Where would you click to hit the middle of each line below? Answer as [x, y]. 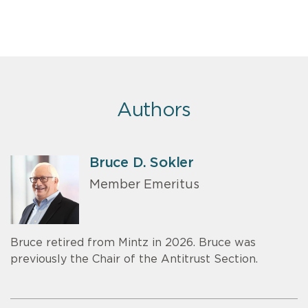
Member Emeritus [144, 185]
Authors [154, 110]
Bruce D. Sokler [142, 163]
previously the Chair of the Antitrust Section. [134, 259]
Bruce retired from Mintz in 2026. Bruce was [133, 242]
